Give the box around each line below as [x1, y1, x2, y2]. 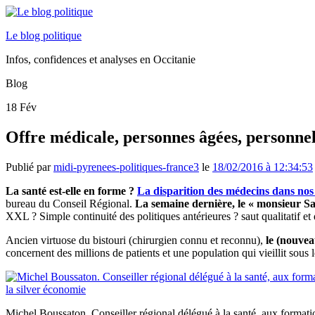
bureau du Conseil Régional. [6, 197, 135, 210]
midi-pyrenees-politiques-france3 [53, 160, 199, 173]
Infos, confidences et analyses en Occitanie [6, 53, 195, 65]
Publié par [6, 160, 53, 173]
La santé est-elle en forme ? [6, 184, 137, 197]
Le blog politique [6, 30, 82, 41]
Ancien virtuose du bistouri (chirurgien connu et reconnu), [6, 233, 266, 246]
